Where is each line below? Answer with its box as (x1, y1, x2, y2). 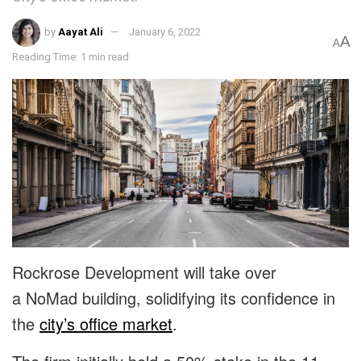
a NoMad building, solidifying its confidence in (12, 286, 335, 310)
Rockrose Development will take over (12, 260, 276, 284)
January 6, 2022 (129, 26, 201, 39)
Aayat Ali (58, 26, 104, 39)
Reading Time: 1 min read (12, 51, 129, 64)
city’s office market (39, 312, 172, 336)
